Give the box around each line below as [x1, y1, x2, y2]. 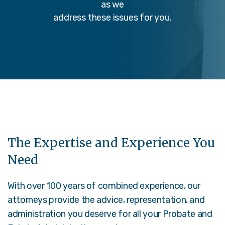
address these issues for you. [53, 12, 172, 23]
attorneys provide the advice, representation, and [8, 194, 205, 205]
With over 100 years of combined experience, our [8, 180, 201, 191]
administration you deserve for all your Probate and [8, 208, 212, 219]
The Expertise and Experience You [8, 135, 215, 151]
